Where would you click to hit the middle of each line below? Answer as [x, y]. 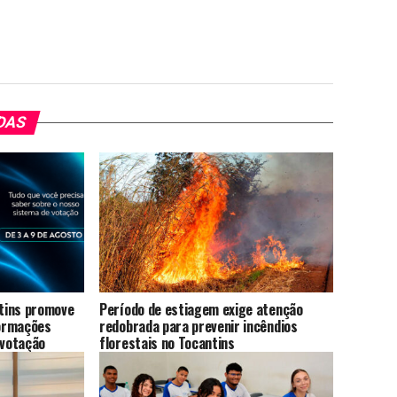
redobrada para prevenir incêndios [198, 327]
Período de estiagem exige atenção [201, 310]
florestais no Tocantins [167, 343]
